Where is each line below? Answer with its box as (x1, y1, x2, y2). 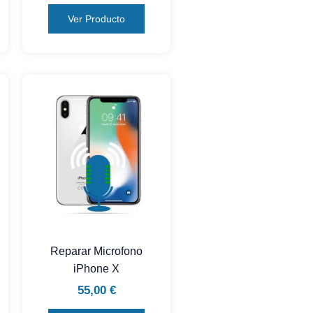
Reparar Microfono (50, 245, 143, 257)
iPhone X (73, 262, 120, 275)
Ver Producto (68, 13, 126, 24)
